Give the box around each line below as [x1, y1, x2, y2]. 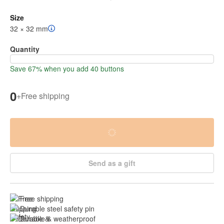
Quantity [10, 43, 39, 54]
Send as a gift [88, 157, 135, 168]
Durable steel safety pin [20, 203, 94, 213]
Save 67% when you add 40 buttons [10, 63, 124, 73]
